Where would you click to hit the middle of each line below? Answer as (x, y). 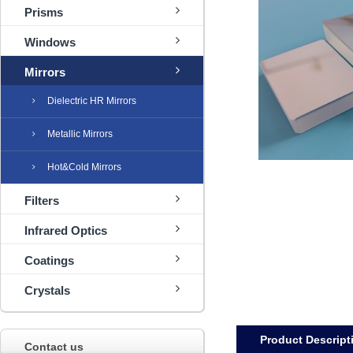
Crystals (47, 290)
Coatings (49, 260)
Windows (50, 42)
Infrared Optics (66, 230)
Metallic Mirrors (80, 134)
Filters (42, 201)
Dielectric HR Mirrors (92, 101)
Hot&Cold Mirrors (84, 167)
